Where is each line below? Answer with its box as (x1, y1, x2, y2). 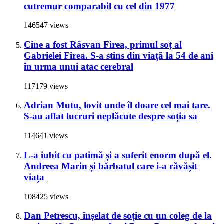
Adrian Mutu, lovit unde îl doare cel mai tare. (24, 100, 210, 111)
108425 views (24, 192, 68, 201)
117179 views (24, 81, 68, 90)
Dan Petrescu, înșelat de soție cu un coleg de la (24, 210, 212, 221)
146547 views (24, 21, 68, 30)
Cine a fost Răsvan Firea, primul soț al (24, 39, 182, 50)
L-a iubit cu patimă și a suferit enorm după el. (24, 149, 212, 160)
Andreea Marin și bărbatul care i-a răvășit (24, 160, 197, 171)
